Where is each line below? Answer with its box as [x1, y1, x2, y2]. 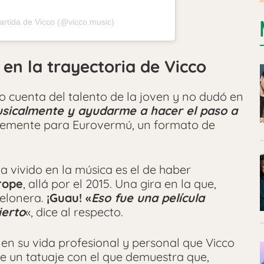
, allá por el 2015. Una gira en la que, [23, 176, 216, 191]
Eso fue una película [91, 190, 204, 205]
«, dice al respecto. [25, 204, 123, 219]
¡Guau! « [47, 190, 91, 205]
